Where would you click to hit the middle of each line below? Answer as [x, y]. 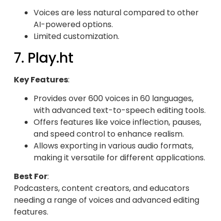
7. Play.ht [44, 58]
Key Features [41, 79]
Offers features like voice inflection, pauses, [117, 122]
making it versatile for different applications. [119, 157]
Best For [31, 177]
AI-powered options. [73, 25]
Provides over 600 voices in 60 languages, [113, 98]
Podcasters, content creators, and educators [102, 188]
